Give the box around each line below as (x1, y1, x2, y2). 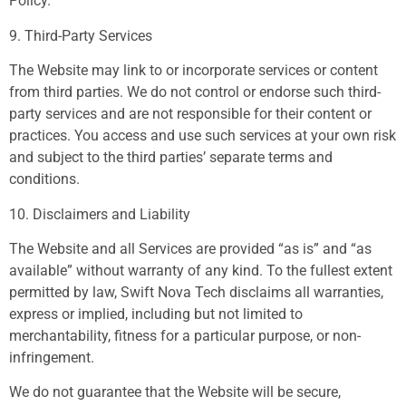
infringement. (9, 348, 94, 366)
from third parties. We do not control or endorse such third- (9, 83, 381, 101)
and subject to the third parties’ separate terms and (9, 149, 333, 167)
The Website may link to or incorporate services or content (9, 62, 378, 80)
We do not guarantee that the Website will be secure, (9, 383, 341, 401)
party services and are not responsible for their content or (9, 105, 372, 123)
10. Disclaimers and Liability (9, 205, 190, 223)
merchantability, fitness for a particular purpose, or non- (9, 326, 361, 344)
